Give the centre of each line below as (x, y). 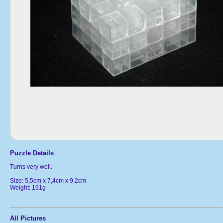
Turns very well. (31, 167)
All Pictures (28, 218)
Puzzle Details (32, 153)
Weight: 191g (28, 187)
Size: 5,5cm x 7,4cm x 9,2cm (48, 180)
